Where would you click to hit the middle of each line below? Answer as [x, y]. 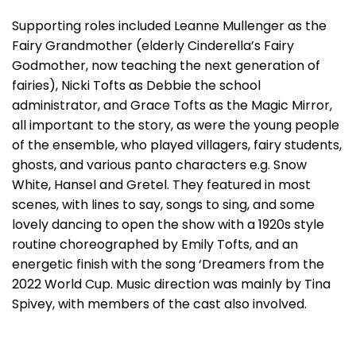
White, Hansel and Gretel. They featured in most [161, 185]
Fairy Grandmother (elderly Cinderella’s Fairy [153, 46]
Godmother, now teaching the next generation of [166, 66]
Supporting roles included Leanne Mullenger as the [169, 26]
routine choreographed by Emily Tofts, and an [155, 244]
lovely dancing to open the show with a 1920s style [168, 224]
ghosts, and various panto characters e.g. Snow [159, 165]
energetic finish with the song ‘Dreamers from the [168, 264]
